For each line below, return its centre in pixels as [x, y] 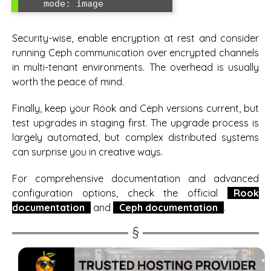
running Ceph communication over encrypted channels [135, 52]
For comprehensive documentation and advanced [135, 179]
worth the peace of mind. [68, 81]
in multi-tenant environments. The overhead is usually [135, 67]
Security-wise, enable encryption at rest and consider [135, 38]
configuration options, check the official [120, 193]
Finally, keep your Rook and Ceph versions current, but [135, 109]
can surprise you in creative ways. [87, 152]
